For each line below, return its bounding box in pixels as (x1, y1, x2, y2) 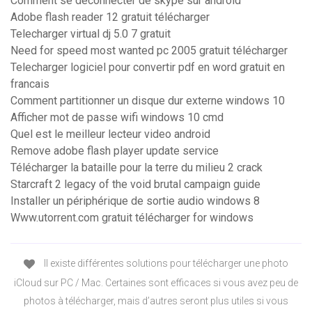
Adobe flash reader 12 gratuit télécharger (10, 10, 210, 24)
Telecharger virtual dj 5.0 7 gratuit (10, 27, 171, 41)
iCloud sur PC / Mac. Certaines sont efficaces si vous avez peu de (14, 276, 298, 288)
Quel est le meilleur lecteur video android (10, 127, 210, 141)
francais (10, 77, 49, 91)
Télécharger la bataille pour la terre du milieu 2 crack (10, 161, 263, 175)
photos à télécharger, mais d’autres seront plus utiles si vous (24, 295, 288, 306)
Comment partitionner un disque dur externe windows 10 (10, 94, 285, 108)
